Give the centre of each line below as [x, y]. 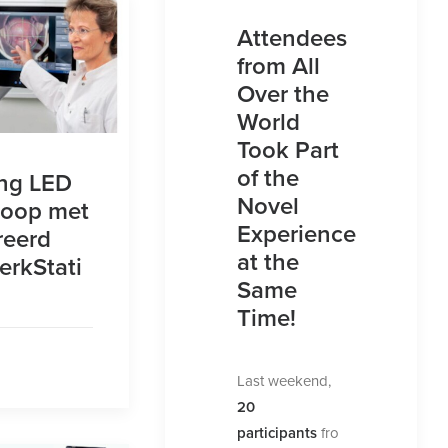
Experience [297, 233]
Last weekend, [284, 380]
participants [277, 432]
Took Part [288, 149]
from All [279, 65]
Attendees [292, 37]
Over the [283, 93]
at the [268, 261]
